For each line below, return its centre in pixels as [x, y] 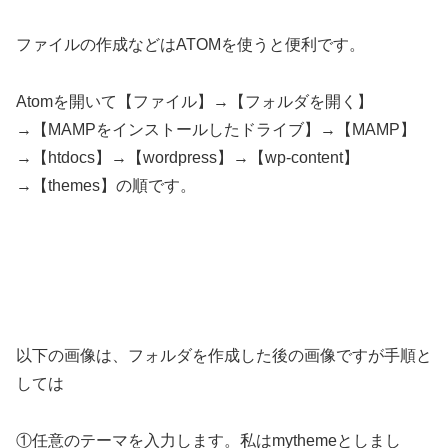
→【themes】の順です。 [106, 185]
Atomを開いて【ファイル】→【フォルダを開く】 [194, 101]
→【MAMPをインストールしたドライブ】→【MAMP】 [216, 129]
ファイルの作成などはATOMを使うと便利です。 [190, 44]
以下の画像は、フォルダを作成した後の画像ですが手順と [224, 356]
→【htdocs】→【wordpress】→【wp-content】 [187, 157]
